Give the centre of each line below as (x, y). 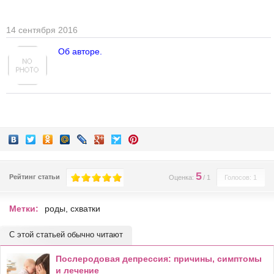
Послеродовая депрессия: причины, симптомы (159, 258)
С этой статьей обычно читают (66, 234)
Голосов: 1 (241, 177)
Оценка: (182, 177)
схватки (85, 208)
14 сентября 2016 (42, 30)
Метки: (24, 208)
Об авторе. (80, 51)
